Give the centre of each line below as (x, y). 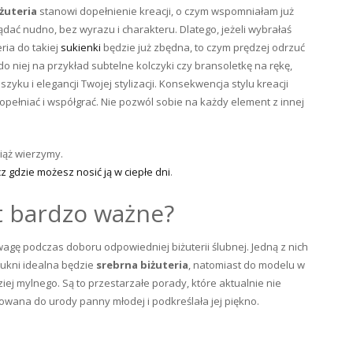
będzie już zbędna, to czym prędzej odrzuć (203, 47)
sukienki (81, 47)
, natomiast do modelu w (247, 265)
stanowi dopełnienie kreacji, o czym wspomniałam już (165, 11)
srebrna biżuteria (142, 265)
